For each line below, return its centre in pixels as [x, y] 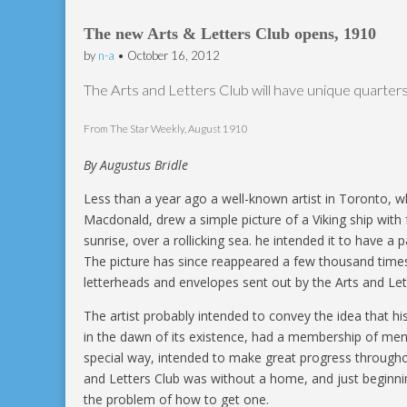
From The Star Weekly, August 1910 [166, 128]
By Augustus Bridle [136, 165]
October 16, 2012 [174, 55]
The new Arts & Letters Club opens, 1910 [230, 34]
